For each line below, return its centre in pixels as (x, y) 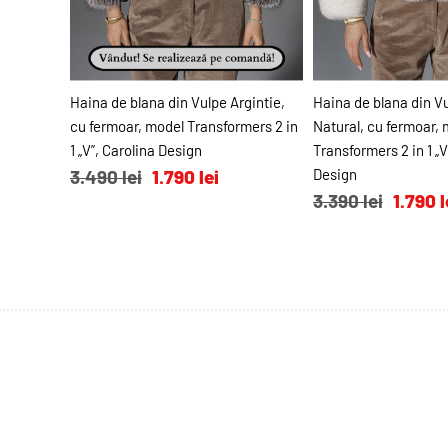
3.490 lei (106, 177)
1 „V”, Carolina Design (136, 150)
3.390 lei (347, 201)
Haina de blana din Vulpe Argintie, (177, 102)
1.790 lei (185, 177)
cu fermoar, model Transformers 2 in (184, 126)
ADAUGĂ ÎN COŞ (186, 101)
